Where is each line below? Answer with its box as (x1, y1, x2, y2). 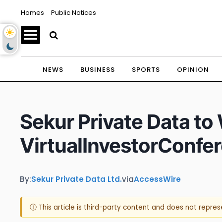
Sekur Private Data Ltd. (31, 173, 122, 184)
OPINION (176, 65, 209, 74)
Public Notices (51, 8, 96, 17)
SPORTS (131, 65, 160, 74)
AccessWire (134, 173, 181, 184)
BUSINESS (80, 65, 115, 74)
